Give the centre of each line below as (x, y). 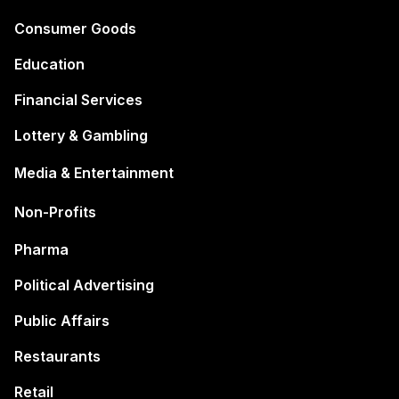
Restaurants (57, 357)
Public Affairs (62, 321)
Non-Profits (55, 212)
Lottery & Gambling (81, 136)
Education (49, 65)
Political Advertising (84, 285)
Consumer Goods (75, 29)
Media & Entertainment (94, 173)
